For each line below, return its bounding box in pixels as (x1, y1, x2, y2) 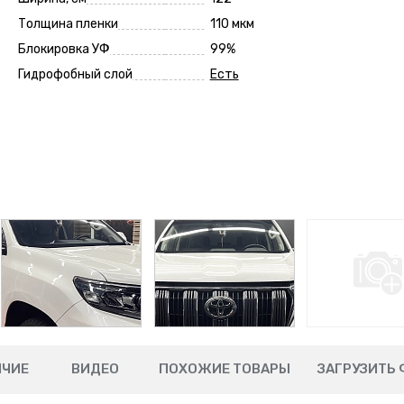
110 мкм (209, 16, 254, 32)
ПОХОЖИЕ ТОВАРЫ (158, 361, 290, 377)
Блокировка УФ (17, 41, 110, 57)
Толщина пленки (17, 16, 118, 32)
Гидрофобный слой (17, 67, 133, 82)
